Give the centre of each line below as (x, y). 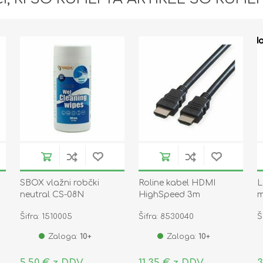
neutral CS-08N (52, 195)
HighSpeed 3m (169, 195)
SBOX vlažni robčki (59, 183)
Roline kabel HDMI (177, 183)
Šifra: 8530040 (166, 217)
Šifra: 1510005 (46, 217)
